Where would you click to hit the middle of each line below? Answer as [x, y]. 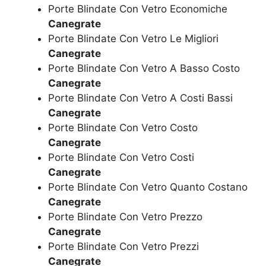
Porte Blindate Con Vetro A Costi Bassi [140, 98]
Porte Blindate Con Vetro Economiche [138, 9]
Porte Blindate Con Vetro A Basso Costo [144, 68]
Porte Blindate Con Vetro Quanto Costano [148, 187]
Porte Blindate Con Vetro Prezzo [125, 216]
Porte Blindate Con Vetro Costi [121, 157]
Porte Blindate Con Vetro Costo [123, 127]
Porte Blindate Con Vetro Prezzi [123, 246]
